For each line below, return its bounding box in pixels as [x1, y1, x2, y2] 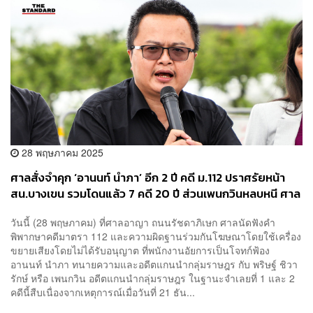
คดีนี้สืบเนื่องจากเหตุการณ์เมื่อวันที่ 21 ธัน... [10, 285, 195, 300]
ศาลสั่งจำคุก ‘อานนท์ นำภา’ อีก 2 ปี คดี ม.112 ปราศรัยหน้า [10, 168, 285, 187]
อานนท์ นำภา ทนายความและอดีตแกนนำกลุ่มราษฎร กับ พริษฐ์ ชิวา [10, 257, 298, 272]
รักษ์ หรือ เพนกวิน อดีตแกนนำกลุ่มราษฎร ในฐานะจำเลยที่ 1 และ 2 [10, 271, 300, 286]
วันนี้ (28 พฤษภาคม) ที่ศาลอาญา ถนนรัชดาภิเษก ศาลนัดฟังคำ [10, 215, 275, 230]
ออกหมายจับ [10, 201, 73, 219]
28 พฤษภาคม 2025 [19, 145, 103, 159]
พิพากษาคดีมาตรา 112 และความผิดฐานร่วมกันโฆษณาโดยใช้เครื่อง [10, 229, 301, 244]
